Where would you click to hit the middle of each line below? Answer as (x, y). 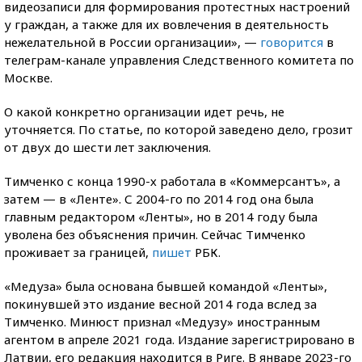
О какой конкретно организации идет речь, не (144, 111)
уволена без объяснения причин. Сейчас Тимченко (155, 234)
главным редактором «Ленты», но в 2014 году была (161, 216)
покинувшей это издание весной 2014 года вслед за (160, 303)
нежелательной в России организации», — (132, 42)
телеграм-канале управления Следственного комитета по (179, 59)
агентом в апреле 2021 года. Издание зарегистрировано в (179, 339)
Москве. (28, 77)
